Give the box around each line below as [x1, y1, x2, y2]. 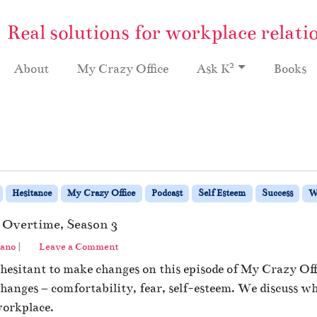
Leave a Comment [39, 240, 119, 253]
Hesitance [11, 187, 52, 199]
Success [261, 187, 293, 199]
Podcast [151, 187, 183, 199]
